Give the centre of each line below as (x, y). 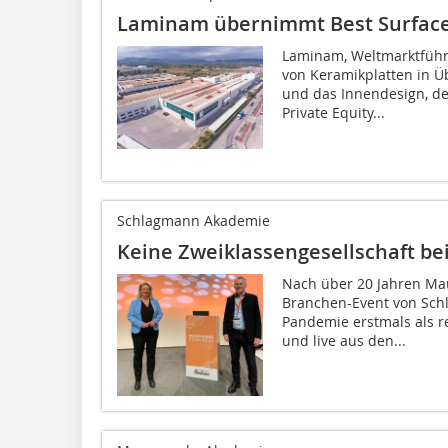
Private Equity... (333, 113)
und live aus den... (343, 341)
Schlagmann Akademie (193, 221)
